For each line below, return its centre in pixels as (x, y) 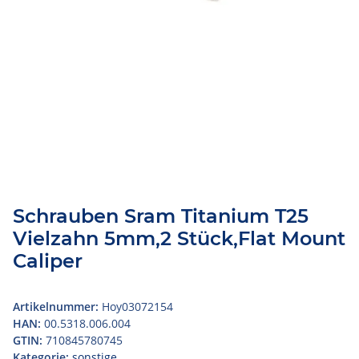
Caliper (48, 260)
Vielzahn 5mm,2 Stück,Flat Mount (179, 238)
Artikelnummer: (57, 306)
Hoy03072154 (137, 306)
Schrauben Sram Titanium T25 (161, 216)
